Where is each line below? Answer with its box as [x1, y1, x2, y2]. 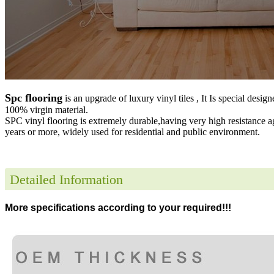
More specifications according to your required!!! [5, 202, 231, 213]
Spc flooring [5, 91, 62, 104]
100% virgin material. [5, 104, 88, 115]
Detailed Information [10, 171, 123, 187]
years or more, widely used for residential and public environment [5, 126, 257, 137]
